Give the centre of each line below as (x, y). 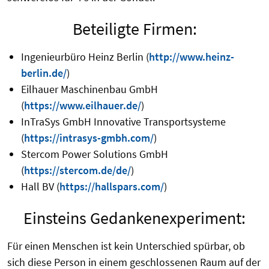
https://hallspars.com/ (111, 187)
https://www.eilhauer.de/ (82, 106)
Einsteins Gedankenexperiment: (134, 218)
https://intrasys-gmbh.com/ (89, 138)
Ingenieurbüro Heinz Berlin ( (85, 57)
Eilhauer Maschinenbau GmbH (89, 89)
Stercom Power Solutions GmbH (94, 154)
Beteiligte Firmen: (134, 29)
